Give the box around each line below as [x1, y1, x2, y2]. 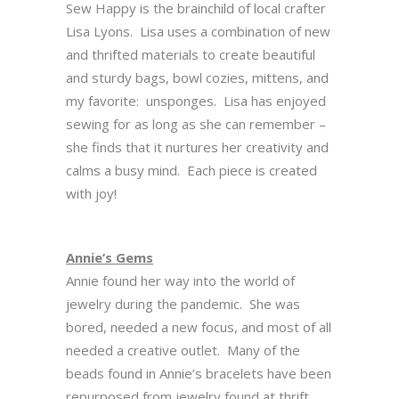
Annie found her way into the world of [66, 272, 295, 289]
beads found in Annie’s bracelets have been [66, 364, 331, 382]
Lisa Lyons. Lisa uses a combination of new [66, 22, 330, 40]
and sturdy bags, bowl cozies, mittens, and [66, 69, 329, 86]
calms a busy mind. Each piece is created [66, 161, 317, 179]
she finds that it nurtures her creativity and [66, 138, 329, 156]
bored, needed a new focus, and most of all [66, 318, 331, 336]
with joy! [66, 184, 117, 202]
